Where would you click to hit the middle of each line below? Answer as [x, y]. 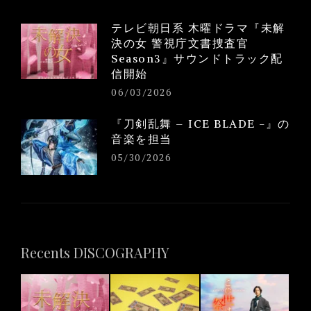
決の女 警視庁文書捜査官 [180, 43]
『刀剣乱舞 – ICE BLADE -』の [201, 124]
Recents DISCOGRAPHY [95, 252]
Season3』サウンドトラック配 [197, 58]
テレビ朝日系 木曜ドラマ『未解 [198, 28]
